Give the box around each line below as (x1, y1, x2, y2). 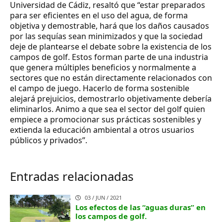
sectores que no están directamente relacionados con (10, 72, 212, 83)
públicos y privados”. (10, 134, 87, 146)
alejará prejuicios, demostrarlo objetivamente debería (10, 93, 212, 104)
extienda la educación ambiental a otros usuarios (10, 124, 194, 135)
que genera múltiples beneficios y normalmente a (10, 61, 196, 73)
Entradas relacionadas (10, 167, 134, 184)
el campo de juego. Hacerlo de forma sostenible (10, 82, 189, 94)
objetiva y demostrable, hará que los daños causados (10, 20, 209, 31)
